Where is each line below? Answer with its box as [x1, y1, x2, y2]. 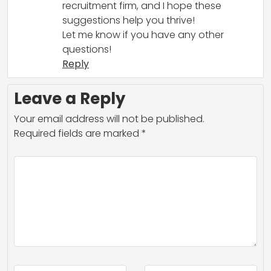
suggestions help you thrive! [62, 13, 195, 27]
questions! [62, 42, 111, 56]
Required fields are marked [14, 126, 142, 140]
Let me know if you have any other [62, 27, 224, 42]
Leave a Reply [14, 87, 125, 109]
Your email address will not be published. [14, 111, 204, 126]
